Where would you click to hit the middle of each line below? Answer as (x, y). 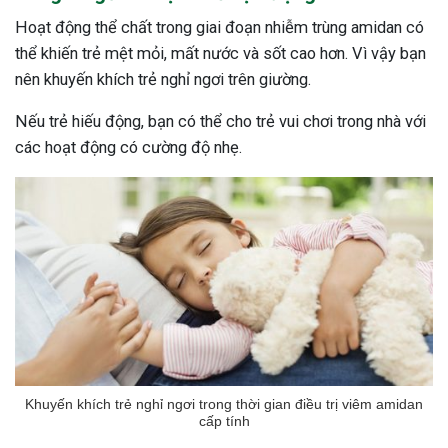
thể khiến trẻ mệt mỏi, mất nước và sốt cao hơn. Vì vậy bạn (220, 53)
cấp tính (224, 420)
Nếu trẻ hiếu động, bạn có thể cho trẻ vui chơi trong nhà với (220, 121)
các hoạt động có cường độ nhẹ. (128, 147)
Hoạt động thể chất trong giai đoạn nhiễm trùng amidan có (219, 27)
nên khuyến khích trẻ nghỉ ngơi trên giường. (163, 79)
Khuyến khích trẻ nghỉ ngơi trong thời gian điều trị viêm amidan (224, 403)
